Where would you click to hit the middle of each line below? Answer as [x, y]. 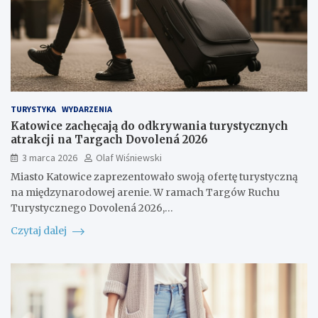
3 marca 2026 [50, 158]
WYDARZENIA [87, 109]
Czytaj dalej [40, 231]
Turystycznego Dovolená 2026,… [92, 208]
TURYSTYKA [33, 109]
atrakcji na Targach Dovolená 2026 [109, 140]
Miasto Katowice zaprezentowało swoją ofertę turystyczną [154, 177]
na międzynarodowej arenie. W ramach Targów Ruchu [145, 193]
